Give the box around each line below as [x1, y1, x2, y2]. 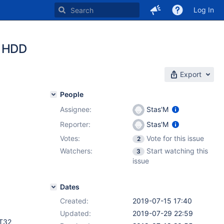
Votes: [60, 134, 80, 142]
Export [180, 70, 201, 78]
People [60, 90, 83, 98]
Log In [193, 5, 214, 14]
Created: [60, 196, 88, 205]
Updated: [60, 209, 91, 217]
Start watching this [146, 146, 208, 155]
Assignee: [60, 105, 91, 113]
